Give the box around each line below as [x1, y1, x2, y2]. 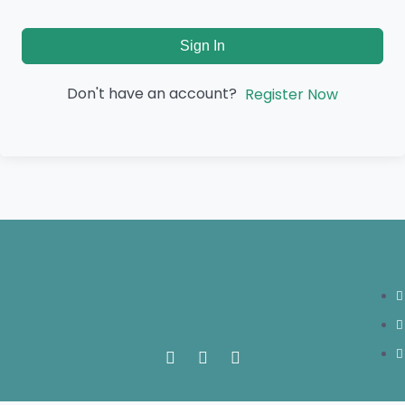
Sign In [180, 38, 225, 53]
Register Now [244, 83, 338, 105]
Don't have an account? [66, 83, 244, 104]
